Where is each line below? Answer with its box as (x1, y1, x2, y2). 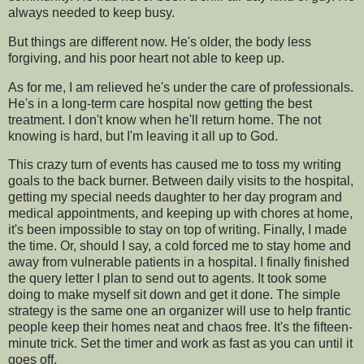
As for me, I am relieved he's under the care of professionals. (8, 80, 353, 94)
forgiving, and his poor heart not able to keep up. (8, 50, 284, 65)
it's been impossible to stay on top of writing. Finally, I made (8, 223, 347, 237)
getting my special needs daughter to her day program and (8, 190, 342, 205)
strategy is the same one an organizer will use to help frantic (8, 304, 351, 318)
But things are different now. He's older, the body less (8, 34, 311, 49)
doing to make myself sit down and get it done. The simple (8, 288, 340, 302)
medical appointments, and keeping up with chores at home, (8, 206, 353, 221)
